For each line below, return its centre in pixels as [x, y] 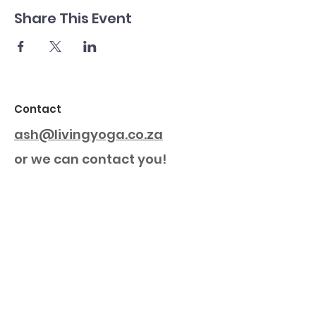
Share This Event [73, 18]
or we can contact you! [90, 159]
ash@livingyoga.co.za [89, 134]
